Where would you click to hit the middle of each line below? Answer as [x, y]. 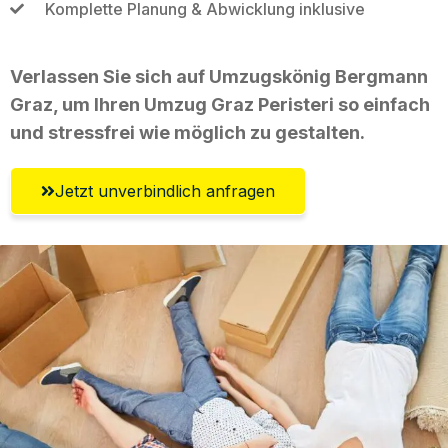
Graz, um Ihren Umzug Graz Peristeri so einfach [220, 104]
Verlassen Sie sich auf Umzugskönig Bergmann [219, 76]
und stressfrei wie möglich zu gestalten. [187, 132]
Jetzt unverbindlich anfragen [165, 190]
